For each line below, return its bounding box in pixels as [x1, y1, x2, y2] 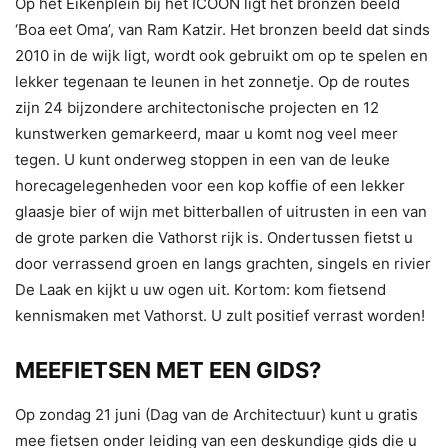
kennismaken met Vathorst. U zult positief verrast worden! [15, 305, 425, 325]
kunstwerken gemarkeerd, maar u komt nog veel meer [15, 123, 398, 143]
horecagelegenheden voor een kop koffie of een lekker [15, 175, 405, 195]
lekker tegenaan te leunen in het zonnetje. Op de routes [15, 71, 410, 91]
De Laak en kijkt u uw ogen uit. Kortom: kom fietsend [15, 279, 386, 299]
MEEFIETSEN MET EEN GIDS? [15, 356, 321, 383]
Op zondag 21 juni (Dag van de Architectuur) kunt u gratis [15, 404, 418, 424]
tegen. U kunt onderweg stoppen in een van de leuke [15, 149, 390, 169]
